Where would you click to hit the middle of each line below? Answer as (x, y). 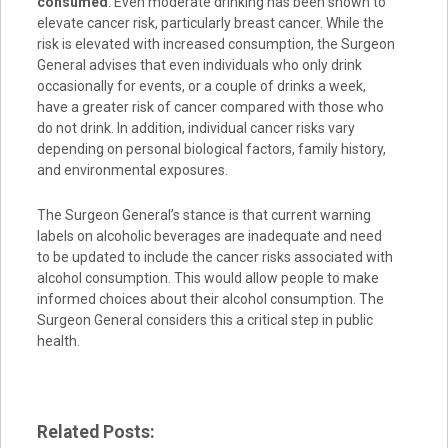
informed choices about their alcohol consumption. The (210, 298)
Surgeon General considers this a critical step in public (204, 319)
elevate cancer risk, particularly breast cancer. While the (210, 22)
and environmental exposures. (132, 169)
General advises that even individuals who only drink (199, 64)
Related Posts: (95, 431)
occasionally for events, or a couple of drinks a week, (201, 85)
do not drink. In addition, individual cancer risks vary (195, 127)
